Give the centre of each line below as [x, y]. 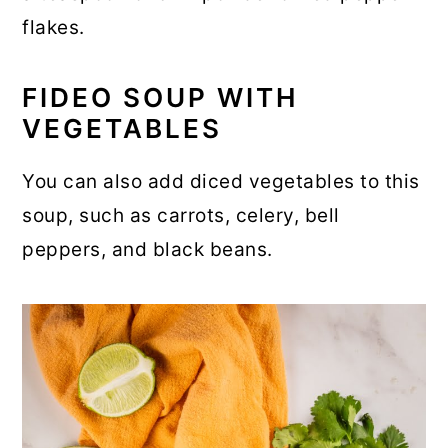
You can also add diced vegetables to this [221, 182]
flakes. [53, 28]
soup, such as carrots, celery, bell [181, 216]
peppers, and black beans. [147, 250]
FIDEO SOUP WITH [160, 98]
